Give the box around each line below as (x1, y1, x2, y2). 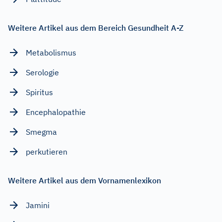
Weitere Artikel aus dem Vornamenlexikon (8, 175, 161, 185)
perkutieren (26, 146, 67, 157)
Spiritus (26, 87, 53, 97)
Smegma (26, 126, 57, 137)
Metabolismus (26, 47, 76, 57)
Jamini (26, 200, 50, 210)
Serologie (26, 67, 59, 77)
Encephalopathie (26, 107, 86, 117)
